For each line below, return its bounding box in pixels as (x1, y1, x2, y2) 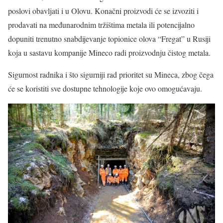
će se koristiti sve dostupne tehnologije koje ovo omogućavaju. (8, 83, 202, 94)
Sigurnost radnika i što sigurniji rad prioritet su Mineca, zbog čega (8, 69, 214, 80)
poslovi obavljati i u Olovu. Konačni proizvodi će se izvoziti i (8, 5, 199, 16)
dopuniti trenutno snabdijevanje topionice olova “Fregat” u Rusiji (8, 33, 211, 44)
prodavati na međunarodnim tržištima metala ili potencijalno (8, 19, 195, 30)
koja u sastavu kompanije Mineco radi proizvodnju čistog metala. (8, 47, 211, 58)
